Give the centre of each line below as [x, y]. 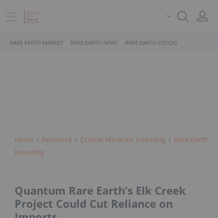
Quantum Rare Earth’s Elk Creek [100, 191]
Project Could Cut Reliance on [94, 204]
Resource [57, 139]
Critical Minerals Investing [123, 139]
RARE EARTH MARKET [36, 43]
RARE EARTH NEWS [94, 43]
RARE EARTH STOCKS [151, 43]
